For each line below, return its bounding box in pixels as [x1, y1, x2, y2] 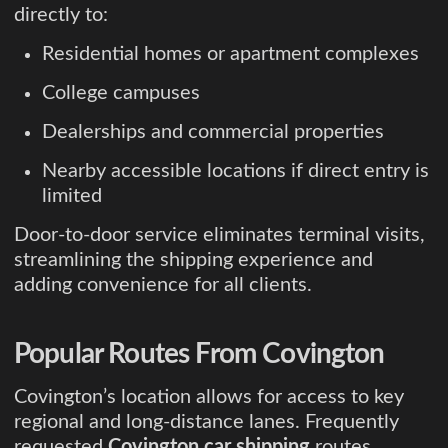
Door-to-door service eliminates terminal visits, [14, 224, 425, 245]
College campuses [42, 82, 200, 103]
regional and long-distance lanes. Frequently [14, 411, 399, 432]
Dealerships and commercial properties [42, 121, 384, 142]
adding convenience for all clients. [14, 274, 312, 295]
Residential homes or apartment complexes [42, 43, 419, 64]
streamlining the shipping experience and [14, 249, 373, 270]
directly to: [14, 4, 108, 25]
